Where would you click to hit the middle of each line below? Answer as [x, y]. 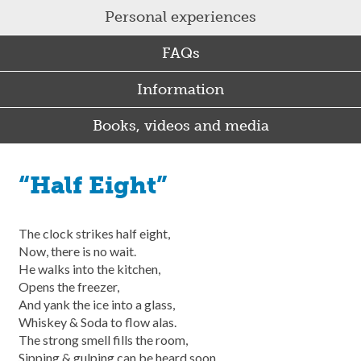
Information [180, 89]
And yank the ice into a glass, [98, 304]
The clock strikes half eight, [95, 233]
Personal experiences [180, 17]
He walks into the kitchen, [91, 269]
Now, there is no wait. [79, 251]
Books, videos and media [180, 126]
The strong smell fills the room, [104, 340]
